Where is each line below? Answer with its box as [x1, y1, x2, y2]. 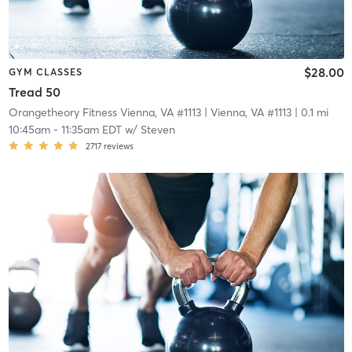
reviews [103, 141, 134, 152]
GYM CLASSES [8, 65, 82, 78]
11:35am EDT [60, 123, 122, 137]
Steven [140, 123, 175, 137]
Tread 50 [8, 84, 60, 101]
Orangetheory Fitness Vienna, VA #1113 [8, 105, 201, 120]
